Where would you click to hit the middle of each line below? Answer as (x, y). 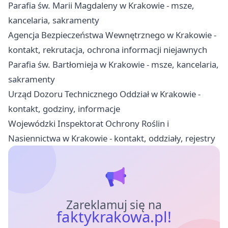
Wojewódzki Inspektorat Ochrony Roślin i (89, 124)
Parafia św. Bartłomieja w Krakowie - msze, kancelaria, (113, 65)
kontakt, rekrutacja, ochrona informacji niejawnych (108, 50)
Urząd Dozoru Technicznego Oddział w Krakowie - (104, 94)
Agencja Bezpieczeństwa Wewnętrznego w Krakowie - (112, 35)
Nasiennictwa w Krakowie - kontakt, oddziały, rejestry (112, 138)
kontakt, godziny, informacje (64, 109)
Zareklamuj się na (114, 205)
